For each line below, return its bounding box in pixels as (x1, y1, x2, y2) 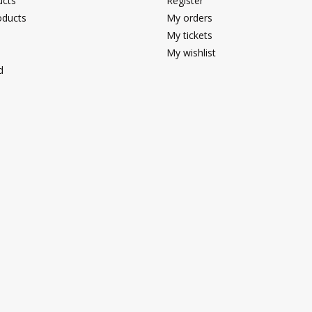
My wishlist (166, 45, 216, 59)
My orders (166, 10, 212, 24)
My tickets (166, 28, 212, 42)
